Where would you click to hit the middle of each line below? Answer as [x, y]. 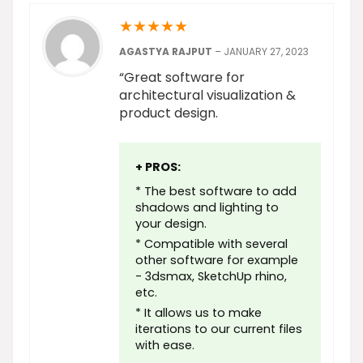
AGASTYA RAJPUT [167, 51]
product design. [169, 113]
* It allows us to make [199, 312]
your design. [171, 223]
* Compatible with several [211, 243]
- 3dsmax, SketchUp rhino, [211, 276]
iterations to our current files [219, 329]
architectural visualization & [207, 95]
